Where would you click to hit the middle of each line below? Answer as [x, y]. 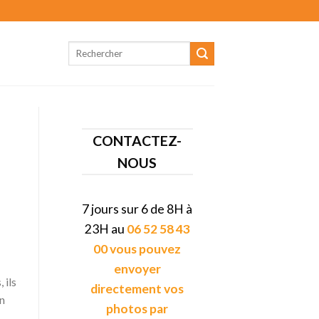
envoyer [137, 269]
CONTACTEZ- [137, 141]
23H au [105, 229]
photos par [137, 309]
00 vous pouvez [137, 249]
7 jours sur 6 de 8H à [137, 209]
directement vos [137, 289]
